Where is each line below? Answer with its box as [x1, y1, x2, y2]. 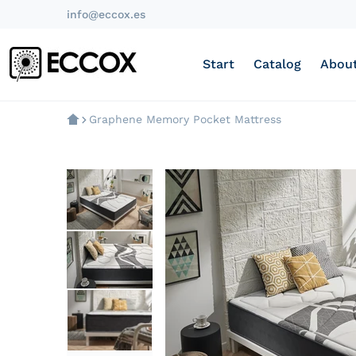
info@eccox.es [67, 8, 145, 21]
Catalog [253, 56, 301, 72]
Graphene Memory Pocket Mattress [89, 113, 281, 126]
